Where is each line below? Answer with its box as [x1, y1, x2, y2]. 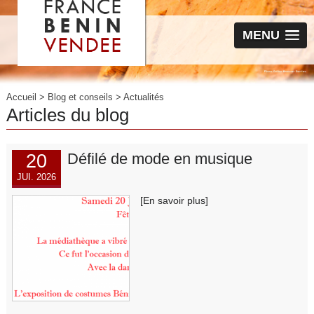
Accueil [6, 91, 36, 102]
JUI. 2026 [17, 171, 57, 182]
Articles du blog [6, 104, 129, 125]
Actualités [123, 91, 164, 102]
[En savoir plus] [139, 194, 208, 206]
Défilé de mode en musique [67, 149, 252, 168]
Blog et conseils [47, 91, 113, 102]
